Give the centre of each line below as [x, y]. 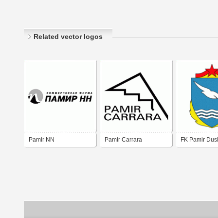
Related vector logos [68, 37]
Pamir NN [42, 140]
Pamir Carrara [123, 140]
